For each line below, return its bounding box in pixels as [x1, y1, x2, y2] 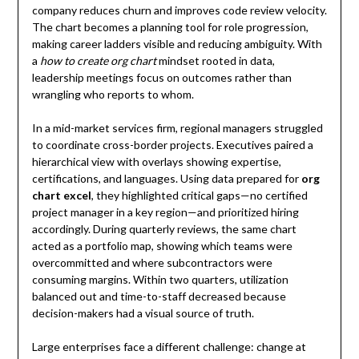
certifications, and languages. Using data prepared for [31, 171, 301, 186]
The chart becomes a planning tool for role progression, [31, 20, 309, 34]
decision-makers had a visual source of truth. [31, 306, 254, 321]
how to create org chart [39, 54, 156, 68]
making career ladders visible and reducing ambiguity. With [31, 37, 322, 51]
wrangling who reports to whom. [31, 87, 194, 102]
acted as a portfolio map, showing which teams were [31, 239, 292, 253]
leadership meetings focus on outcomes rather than [31, 71, 292, 85]
